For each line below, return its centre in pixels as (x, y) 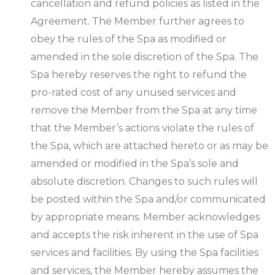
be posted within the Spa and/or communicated (148, 199)
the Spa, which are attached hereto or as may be (149, 146)
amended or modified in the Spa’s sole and (135, 164)
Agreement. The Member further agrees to (137, 21)
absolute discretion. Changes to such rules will (144, 182)
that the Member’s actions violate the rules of (142, 128)
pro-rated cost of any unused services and (134, 93)
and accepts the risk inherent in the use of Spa (145, 235)
